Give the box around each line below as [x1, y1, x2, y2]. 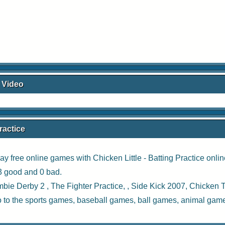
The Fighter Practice [51, 182, 123, 190]
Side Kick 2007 [131, 182, 185, 190]
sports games [25, 196, 73, 204]
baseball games [77, 196, 134, 204]
